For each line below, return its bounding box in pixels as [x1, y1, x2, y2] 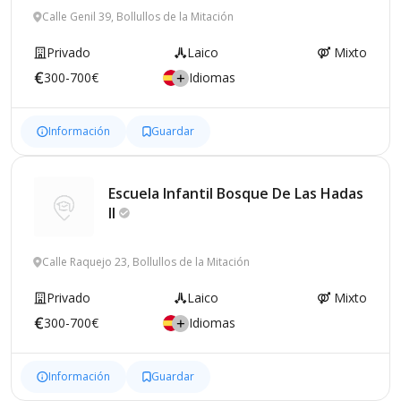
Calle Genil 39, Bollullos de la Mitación [42, 9, 234, 24]
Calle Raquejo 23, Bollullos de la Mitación [42, 254, 250, 269]
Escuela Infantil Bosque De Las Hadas [108, 183, 363, 203]
